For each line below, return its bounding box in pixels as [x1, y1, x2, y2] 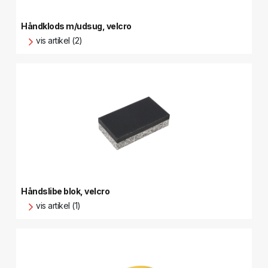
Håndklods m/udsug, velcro [21, 21, 132, 31]
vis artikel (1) [36, 200, 81, 211]
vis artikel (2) [36, 35, 83, 45]
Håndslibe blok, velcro [21, 186, 110, 196]
